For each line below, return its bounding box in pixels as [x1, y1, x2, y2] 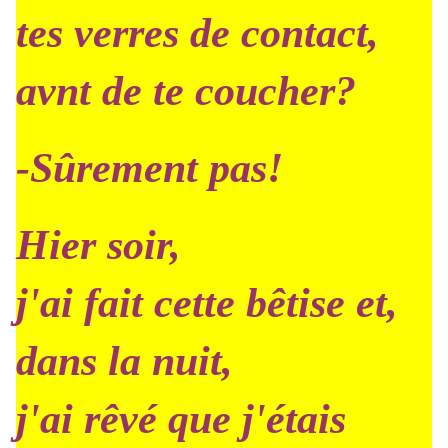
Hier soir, [16, 222, 181, 268]
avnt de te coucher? [16, 68, 356, 114]
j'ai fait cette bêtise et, [16, 280, 398, 326]
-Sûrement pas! [16, 145, 283, 191]
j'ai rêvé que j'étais [16, 396, 346, 442]
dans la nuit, [16, 338, 233, 384]
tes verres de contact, [16, 10, 379, 56]
